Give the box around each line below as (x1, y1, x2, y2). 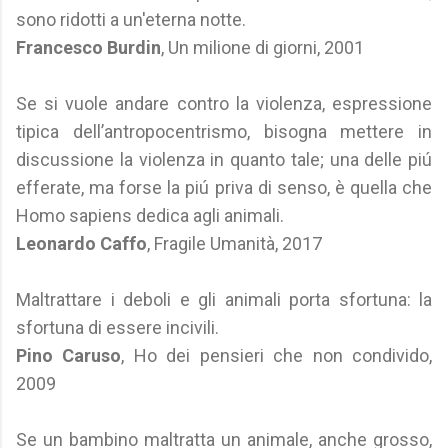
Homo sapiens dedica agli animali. (16, 205, 284, 226)
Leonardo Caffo (16, 233, 147, 254)
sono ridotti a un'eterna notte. (16, 9, 246, 30)
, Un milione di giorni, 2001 (161, 37, 364, 58)
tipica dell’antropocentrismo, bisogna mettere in (16, 121, 432, 142)
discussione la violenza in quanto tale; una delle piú (16, 149, 432, 170)
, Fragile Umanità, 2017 (147, 233, 322, 254)
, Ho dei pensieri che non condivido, (121, 345, 433, 366)
